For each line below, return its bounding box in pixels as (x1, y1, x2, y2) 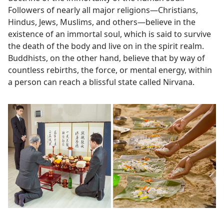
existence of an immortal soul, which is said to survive (8, 28, 211, 39)
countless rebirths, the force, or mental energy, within (8, 64, 212, 75)
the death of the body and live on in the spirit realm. (8, 40, 204, 51)
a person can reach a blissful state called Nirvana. (8, 76, 194, 87)
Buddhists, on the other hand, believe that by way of (8, 52, 205, 63)
